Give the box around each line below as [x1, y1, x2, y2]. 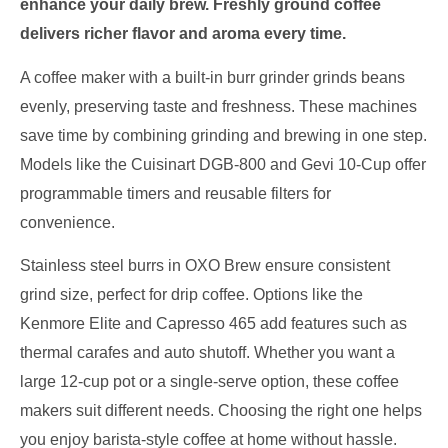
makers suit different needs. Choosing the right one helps [20, 402, 422, 420]
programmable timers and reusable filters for [20, 184, 331, 202]
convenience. [20, 213, 115, 231]
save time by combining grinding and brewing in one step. [20, 126, 427, 144]
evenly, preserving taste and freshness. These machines [20, 97, 417, 115]
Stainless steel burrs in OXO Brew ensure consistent [20, 257, 390, 275]
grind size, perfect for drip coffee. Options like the [20, 286, 363, 304]
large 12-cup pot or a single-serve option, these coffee [20, 373, 399, 391]
